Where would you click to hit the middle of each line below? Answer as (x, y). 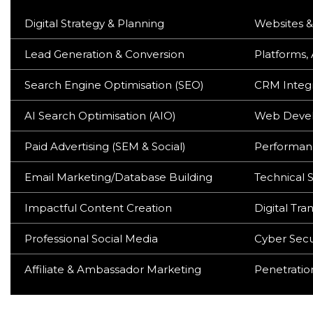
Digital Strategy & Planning (94, 23)
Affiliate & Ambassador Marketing (113, 269)
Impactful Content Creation (98, 208)
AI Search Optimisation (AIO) (100, 116)
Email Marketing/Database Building (118, 177)
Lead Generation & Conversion (104, 54)
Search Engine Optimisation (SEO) (114, 85)
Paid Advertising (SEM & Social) (105, 146)
